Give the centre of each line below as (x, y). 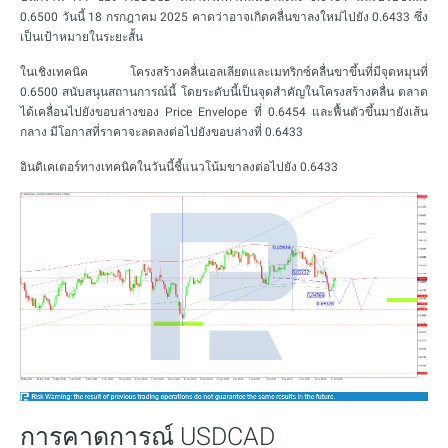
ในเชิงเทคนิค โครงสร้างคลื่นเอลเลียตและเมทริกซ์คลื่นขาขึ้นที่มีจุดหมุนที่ (224, 72)
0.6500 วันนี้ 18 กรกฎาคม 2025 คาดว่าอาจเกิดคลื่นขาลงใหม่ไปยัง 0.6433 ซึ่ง (224, 17)
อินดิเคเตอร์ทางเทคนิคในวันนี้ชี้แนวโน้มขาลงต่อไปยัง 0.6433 (179, 167)
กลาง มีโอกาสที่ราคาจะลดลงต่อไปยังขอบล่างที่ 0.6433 (161, 132)
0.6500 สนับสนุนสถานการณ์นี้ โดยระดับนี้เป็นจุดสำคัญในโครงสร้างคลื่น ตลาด (224, 92)
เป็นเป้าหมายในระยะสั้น (81, 37)
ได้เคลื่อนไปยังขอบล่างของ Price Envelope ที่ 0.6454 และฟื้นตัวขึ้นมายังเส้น (224, 112)
